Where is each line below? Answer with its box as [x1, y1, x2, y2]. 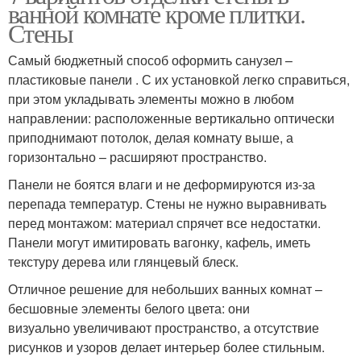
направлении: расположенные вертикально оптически [8, 108, 334, 127]
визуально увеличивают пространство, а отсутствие [8, 317, 319, 337]
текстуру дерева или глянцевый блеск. [8, 251, 239, 271]
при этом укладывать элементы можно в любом [8, 89, 294, 108]
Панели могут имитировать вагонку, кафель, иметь [8, 232, 310, 251]
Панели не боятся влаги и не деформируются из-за [8, 174, 315, 193]
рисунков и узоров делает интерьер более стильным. [8, 337, 325, 356]
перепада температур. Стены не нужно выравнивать [8, 193, 326, 213]
